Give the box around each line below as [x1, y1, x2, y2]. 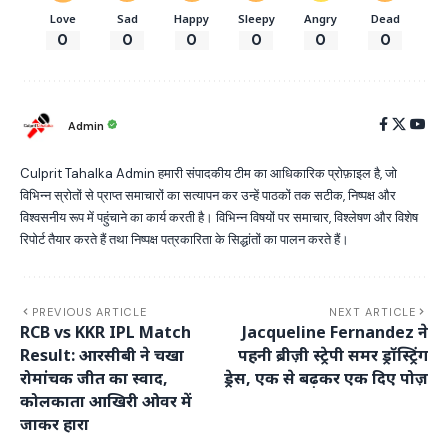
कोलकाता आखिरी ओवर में [20, 390, 192, 413]
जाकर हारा [20, 413, 89, 436]
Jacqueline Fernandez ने [242, 321, 428, 344]
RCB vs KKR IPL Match [20, 321, 191, 344]
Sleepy [237, 11, 275, 27]
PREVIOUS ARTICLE [32, 305, 147, 320]
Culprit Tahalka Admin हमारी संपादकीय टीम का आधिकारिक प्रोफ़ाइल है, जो [20, 165, 397, 183]
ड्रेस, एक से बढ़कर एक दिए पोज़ [224, 367, 428, 390]
